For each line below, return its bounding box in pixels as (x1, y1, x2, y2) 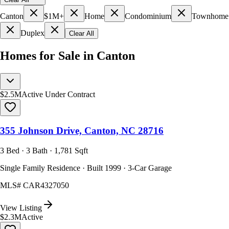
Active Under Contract (21, 89, 95, 99)
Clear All (69, 29, 94, 37)
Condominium (125, 11, 171, 20)
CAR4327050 (23, 181, 69, 190)
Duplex (20, 28, 44, 37)
